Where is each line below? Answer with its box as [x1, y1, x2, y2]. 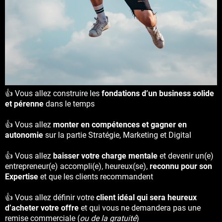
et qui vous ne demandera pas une [81, 203, 201, 213]
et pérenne [5, 99, 44, 109]
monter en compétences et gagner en [53, 120, 187, 130]
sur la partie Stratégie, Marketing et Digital [43, 130, 191, 140]
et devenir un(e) [158, 151, 214, 161]
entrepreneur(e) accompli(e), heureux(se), [5, 162, 150, 171]
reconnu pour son [150, 162, 212, 171]
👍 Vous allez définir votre [5, 193, 96, 203]
